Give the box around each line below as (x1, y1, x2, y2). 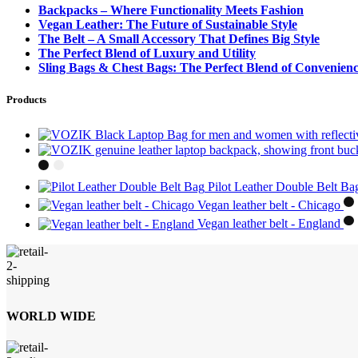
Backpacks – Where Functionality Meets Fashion (38, 3, 304, 18)
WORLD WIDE (6, 308, 96, 323)
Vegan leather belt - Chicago (197, 198, 344, 213)
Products (6, 93, 46, 105)
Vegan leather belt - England (197, 217, 344, 231)
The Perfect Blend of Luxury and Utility (38, 46, 256, 61)
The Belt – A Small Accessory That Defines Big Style (38, 32, 320, 46)
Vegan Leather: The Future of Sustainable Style (38, 18, 297, 32)
